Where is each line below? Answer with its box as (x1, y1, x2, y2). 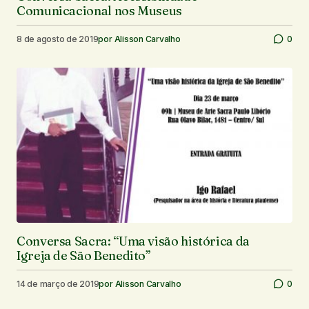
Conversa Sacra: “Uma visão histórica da (17, 233, 250, 250)
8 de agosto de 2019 (17, 33, 99, 44)
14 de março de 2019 (17, 278, 99, 289)
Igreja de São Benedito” (17, 248, 151, 264)
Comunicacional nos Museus (17, 3, 182, 19)
